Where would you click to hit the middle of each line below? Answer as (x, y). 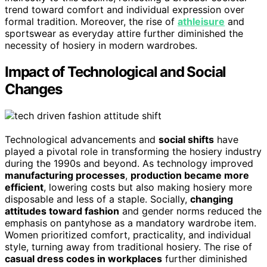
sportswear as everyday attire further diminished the (124, 33)
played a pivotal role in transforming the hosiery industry (133, 151)
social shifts (186, 139)
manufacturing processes (65, 175)
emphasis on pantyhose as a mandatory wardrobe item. (131, 223)
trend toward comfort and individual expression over (125, 10)
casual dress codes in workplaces (83, 258)
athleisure (201, 21)
